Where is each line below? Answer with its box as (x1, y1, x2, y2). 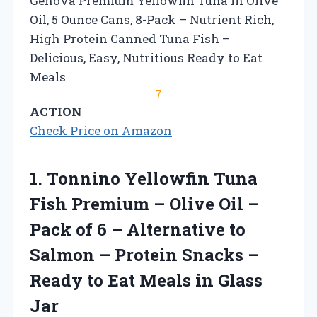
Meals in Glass (139, 269, 263, 292)
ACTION (30, 103, 82, 120)
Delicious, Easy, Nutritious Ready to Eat (30, 50, 263, 67)
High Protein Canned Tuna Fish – (30, 30, 230, 47)
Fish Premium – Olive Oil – (30, 192, 259, 216)
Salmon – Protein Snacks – (30, 243, 259, 267)
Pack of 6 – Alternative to (30, 218, 246, 241)
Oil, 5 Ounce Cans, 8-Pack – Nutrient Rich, (30, 11, 274, 28)
